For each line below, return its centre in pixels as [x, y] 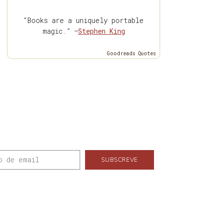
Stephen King [101, 31]
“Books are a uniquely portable [84, 21]
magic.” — [60, 31]
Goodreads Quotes [132, 54]
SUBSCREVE [120, 160]
